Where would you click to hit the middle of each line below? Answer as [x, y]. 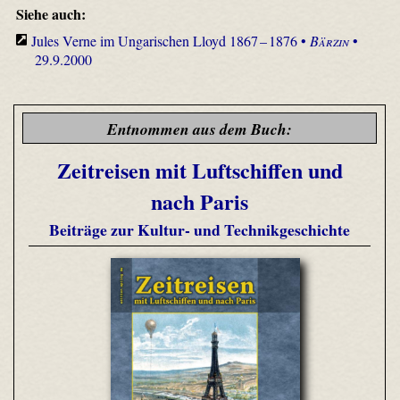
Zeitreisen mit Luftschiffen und [200, 171]
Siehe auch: [50, 13]
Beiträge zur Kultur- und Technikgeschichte [200, 229]
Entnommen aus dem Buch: [200, 129]
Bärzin [330, 40]
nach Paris [200, 202]
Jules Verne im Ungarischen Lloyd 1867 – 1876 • [171, 40]
